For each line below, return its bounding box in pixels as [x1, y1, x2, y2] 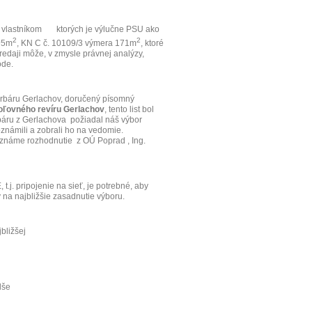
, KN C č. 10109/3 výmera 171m [17, 38, 136, 48]
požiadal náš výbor [70, 115, 142, 125]
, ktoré [141, 38, 164, 48]
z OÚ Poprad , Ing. [77, 136, 146, 146]
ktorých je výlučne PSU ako [56, 24, 159, 34]
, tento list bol [104, 104, 154, 114]
